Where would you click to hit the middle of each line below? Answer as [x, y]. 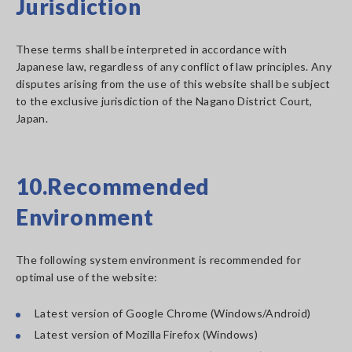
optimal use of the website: [87, 277]
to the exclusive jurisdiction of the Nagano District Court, [164, 101]
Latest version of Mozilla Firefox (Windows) [147, 334]
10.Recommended [113, 186]
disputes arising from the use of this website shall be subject [173, 84]
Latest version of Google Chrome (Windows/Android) [173, 313]
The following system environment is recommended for [158, 260]
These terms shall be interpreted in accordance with [151, 49]
